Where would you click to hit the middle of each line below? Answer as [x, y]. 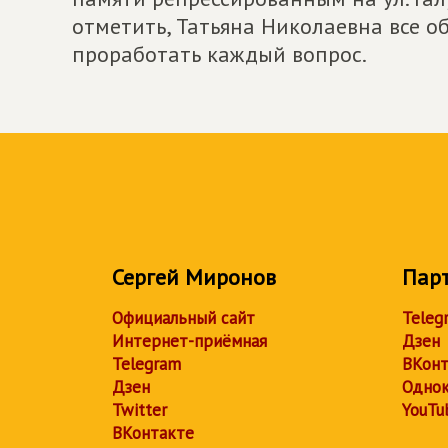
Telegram [146, 364]
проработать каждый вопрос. [219, 54]
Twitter [139, 410]
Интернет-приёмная [189, 341]
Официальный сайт [183, 318]
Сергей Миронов [194, 277]
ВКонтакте [153, 433]
